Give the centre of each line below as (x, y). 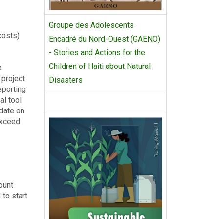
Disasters (66, 80)
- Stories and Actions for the (97, 53)
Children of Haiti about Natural (100, 66)
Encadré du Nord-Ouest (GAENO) (106, 39)
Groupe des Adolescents (91, 25)
